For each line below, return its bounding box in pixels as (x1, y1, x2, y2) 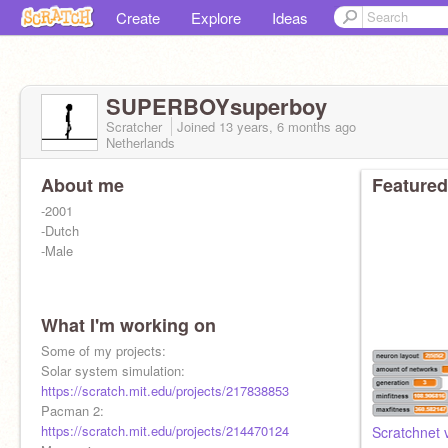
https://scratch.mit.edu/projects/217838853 (41, 381, 289, 400)
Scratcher (106, 117, 166, 136)
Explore (191, 7, 241, 28)
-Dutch (41, 221, 79, 240)
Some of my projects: (41, 341, 166, 360)
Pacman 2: (41, 401, 104, 420)
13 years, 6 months (219, 117, 331, 136)
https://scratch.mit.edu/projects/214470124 (41, 421, 289, 440)
